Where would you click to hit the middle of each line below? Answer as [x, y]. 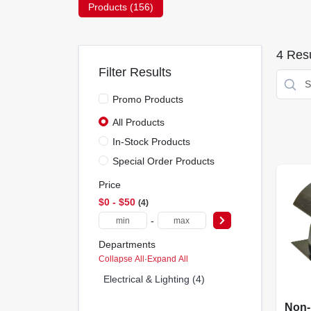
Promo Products [148, 99]
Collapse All [121, 259]
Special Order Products [163, 161]
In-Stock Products [151, 141]
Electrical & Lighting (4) [154, 279]
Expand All [167, 259]
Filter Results [135, 72]
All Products [138, 122]
